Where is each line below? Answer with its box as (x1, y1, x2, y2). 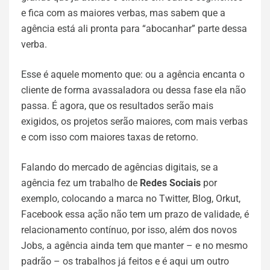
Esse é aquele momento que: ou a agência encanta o (21, 69, 245, 80)
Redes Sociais (140, 177, 201, 189)
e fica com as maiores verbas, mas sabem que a (21, 7, 225, 19)
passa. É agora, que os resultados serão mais (21, 100, 213, 111)
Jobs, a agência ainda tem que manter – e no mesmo (21, 240, 248, 251)
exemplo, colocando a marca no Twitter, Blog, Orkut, (21, 193, 240, 204)
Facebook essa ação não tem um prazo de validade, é (21, 209, 249, 220)
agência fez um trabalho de (21, 177, 140, 189)
